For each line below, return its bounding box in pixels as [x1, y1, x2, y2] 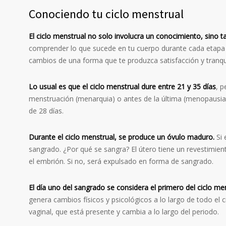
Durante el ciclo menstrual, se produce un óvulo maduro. [29, 132, 216, 142]
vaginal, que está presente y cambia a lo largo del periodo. [29, 207, 219, 217]
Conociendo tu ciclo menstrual [29, 6, 184, 22]
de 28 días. [29, 106, 64, 116]
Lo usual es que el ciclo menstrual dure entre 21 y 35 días [29, 82, 216, 92]
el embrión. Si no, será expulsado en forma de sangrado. [29, 156, 213, 166]
